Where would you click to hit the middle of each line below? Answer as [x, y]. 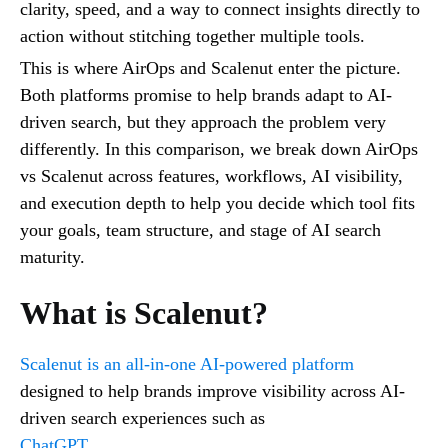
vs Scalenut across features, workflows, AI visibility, [211, 175]
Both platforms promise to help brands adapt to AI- [206, 94]
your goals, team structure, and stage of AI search [200, 229]
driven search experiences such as [142, 417]
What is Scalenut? [144, 312]
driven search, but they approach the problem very [203, 121]
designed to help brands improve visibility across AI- [212, 390]
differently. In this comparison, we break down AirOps [219, 148]
